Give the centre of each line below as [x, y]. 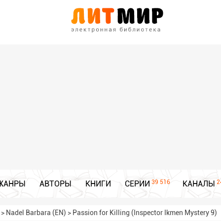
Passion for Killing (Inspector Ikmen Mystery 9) [145, 213]
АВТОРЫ [55, 184]
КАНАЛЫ [199, 184]
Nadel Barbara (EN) [36, 213]
